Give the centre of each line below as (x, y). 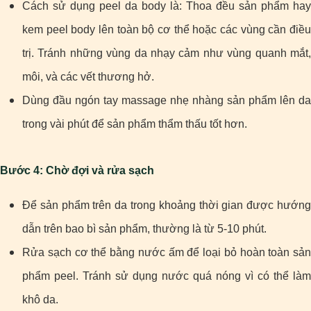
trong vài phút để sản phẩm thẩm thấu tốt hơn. (135, 124)
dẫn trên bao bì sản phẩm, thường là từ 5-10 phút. (144, 229)
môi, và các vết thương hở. (88, 77)
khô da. (40, 300)
